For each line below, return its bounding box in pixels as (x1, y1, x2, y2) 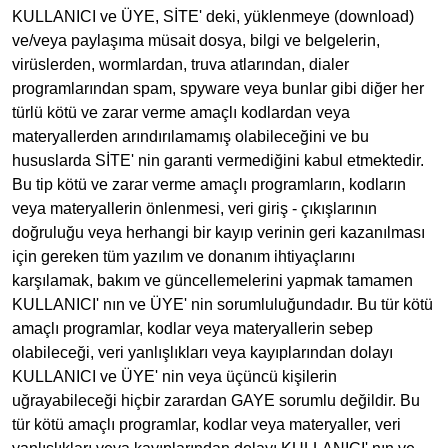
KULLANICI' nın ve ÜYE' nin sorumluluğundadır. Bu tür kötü (12, 296, 433, 313)
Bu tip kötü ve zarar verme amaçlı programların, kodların (12, 176, 406, 193)
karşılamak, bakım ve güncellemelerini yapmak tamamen (12, 272, 413, 289)
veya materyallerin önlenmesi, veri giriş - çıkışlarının (12, 200, 377, 217)
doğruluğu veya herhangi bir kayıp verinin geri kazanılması (12, 224, 425, 241)
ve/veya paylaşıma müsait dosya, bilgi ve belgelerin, (12, 32, 380, 49)
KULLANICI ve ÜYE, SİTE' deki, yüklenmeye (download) (12, 8, 414, 25)
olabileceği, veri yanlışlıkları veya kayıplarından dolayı (12, 344, 393, 361)
